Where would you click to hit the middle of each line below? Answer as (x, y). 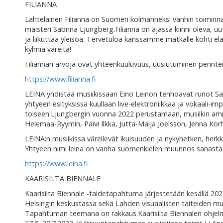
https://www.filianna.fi (60, 79)
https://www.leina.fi (56, 164)
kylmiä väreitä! (48, 49)
